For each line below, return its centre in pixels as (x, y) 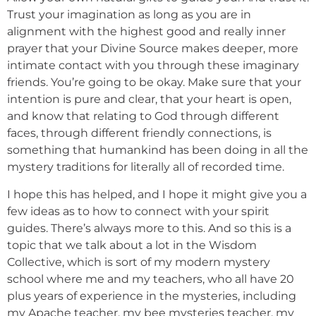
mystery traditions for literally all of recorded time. (146, 167)
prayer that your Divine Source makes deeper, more (153, 49)
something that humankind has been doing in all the (158, 150)
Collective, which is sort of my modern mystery (139, 262)
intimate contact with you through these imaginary (153, 66)
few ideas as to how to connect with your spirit (138, 211)
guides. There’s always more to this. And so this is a (149, 228)
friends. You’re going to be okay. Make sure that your (154, 83)
